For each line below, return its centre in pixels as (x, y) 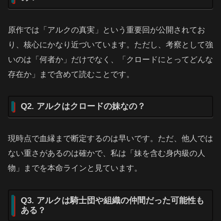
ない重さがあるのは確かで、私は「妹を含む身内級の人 (107, 153)
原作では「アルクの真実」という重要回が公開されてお (107, 30)
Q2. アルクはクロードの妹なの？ (83, 107)
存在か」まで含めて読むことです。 (71, 74)
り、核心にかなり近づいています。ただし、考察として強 (110, 44)
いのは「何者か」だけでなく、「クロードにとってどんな (110, 59)
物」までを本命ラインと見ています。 (75, 168)
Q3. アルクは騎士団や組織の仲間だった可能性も (112, 200)
